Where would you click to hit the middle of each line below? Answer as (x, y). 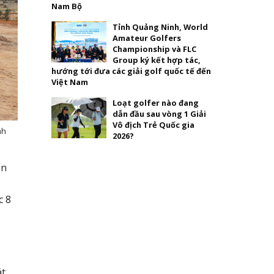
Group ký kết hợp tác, (156, 60)
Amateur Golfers (146, 38)
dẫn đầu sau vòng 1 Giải (159, 113)
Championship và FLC (154, 49)
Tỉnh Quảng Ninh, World (160, 27)
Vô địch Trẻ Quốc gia (153, 124)
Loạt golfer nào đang (155, 102)
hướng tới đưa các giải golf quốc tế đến (131, 71)
